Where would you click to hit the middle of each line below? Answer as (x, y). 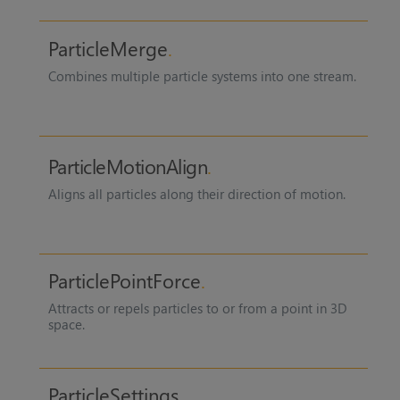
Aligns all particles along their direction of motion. (196, 193)
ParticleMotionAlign (128, 166)
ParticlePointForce (124, 281)
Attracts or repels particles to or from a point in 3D (197, 308)
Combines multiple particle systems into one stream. (202, 75)
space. (66, 325)
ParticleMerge (108, 48)
